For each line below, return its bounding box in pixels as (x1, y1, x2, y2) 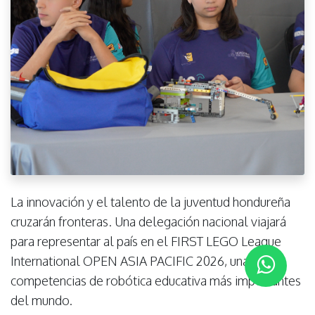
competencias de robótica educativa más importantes (11, 272, 301, 288)
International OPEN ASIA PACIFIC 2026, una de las (11, 252, 285, 269)
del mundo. (11, 292, 72, 308)
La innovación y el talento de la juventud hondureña (11, 193, 290, 210)
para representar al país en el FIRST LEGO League (11, 233, 281, 249)
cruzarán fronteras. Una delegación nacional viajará (11, 213, 286, 229)
